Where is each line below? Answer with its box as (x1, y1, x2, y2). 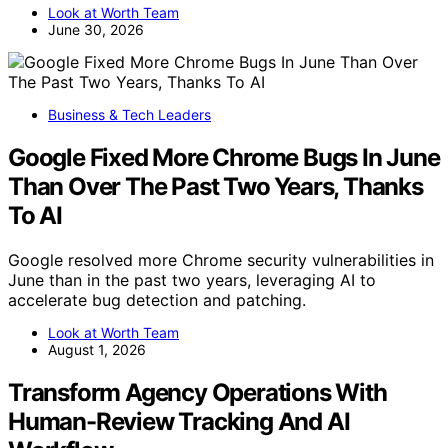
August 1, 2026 (48, 340, 146, 358)
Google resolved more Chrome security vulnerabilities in (8, 249, 434, 270)
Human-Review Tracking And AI (8, 406, 350, 436)
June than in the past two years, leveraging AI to (8, 269, 376, 290)
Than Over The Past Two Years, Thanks (8, 171, 423, 201)
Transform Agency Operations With (8, 377, 387, 407)
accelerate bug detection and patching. (8, 289, 306, 310)
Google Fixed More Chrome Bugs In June (8, 142, 440, 172)
